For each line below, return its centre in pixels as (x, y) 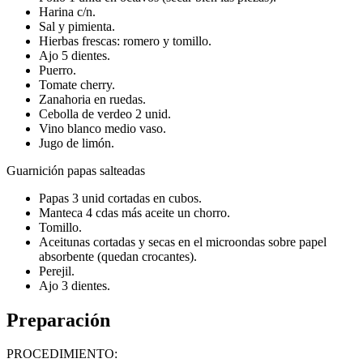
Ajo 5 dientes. (75, 55)
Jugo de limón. (77, 143)
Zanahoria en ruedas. (92, 99)
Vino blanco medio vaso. (102, 128)
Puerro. (58, 70)
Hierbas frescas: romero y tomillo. (125, 41)
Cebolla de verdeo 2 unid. (105, 113)
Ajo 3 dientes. (75, 285)
